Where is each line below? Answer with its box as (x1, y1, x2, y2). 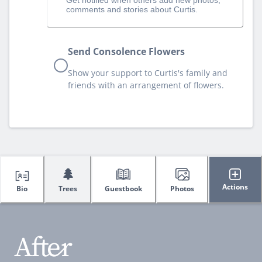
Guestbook (105, 183, 143, 194)
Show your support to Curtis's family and (68, 67, 227, 78)
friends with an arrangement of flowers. (68, 79, 224, 91)
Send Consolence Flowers (68, 44, 185, 58)
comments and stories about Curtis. (66, 4, 198, 14)
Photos (170, 183, 195, 194)
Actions (222, 182, 249, 192)
